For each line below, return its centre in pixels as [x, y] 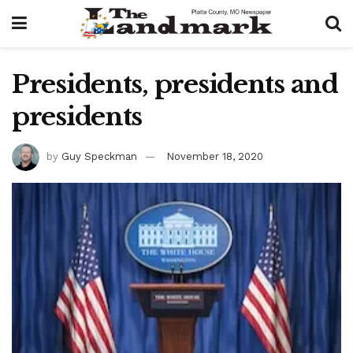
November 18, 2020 [215, 156]
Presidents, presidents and [175, 84]
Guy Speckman [99, 156]
